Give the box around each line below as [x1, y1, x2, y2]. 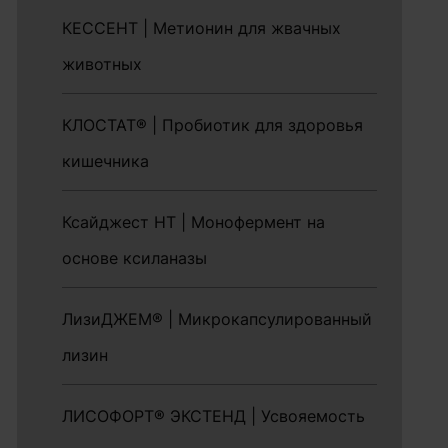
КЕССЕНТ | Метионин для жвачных [62, 18, 342, 38]
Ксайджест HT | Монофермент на [62, 212, 326, 232]
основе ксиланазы [62, 248, 208, 268]
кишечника [62, 151, 150, 171]
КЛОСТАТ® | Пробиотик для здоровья [62, 115, 364, 135]
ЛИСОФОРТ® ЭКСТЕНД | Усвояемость [62, 406, 366, 426]
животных [62, 54, 143, 74]
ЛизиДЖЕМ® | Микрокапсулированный [62, 309, 373, 329]
